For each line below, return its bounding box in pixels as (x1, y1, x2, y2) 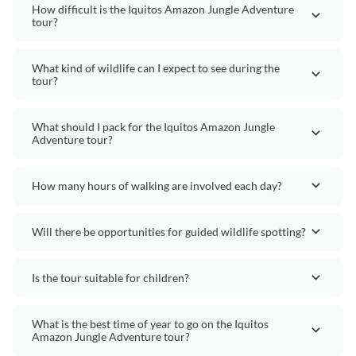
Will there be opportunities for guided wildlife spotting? (32, 224, 306, 238)
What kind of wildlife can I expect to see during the (32, 60, 280, 75)
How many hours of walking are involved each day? (32, 178, 282, 192)
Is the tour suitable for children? (32, 270, 189, 284)
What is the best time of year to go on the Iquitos (32, 316, 269, 331)
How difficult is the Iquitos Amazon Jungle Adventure (32, 2, 294, 16)
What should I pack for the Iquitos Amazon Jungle (32, 119, 275, 133)
